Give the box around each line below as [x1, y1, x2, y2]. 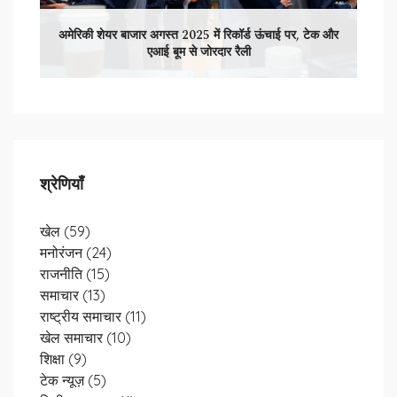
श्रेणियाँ [40, 173, 83, 197]
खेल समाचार [40, 329, 106, 346]
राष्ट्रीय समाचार [40, 307, 125, 325]
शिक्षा [40, 350, 68, 368]
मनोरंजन [40, 244, 86, 261]
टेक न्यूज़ [40, 371, 88, 389]
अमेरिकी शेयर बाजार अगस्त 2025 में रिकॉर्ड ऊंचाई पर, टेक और [58, 26, 339, 44]
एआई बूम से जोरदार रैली [146, 43, 251, 61]
